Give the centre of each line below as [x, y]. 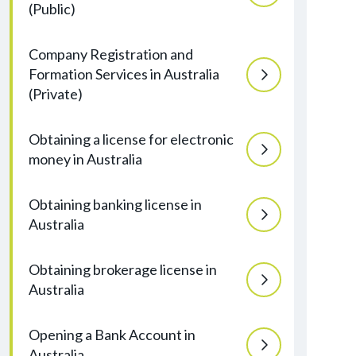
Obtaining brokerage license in [123, 269]
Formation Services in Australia [124, 74]
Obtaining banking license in [115, 204]
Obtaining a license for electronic [131, 139]
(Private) [56, 94]
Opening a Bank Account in [112, 335]
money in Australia [85, 159]
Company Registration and [111, 54]
